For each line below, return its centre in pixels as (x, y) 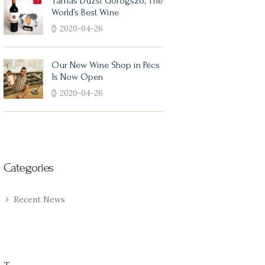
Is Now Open (77, 77)
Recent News (39, 200)
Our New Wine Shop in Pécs (106, 65)
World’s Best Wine (85, 13)
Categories (29, 167)
